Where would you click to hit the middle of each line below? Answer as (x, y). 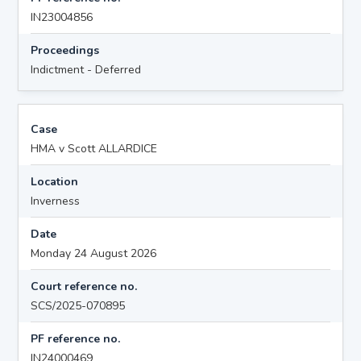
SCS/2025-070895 (78, 305)
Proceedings (65, 50)
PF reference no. (76, 338)
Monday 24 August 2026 (94, 253)
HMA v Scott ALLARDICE (94, 148)
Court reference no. (84, 286)
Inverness (56, 201)
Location (55, 181)
